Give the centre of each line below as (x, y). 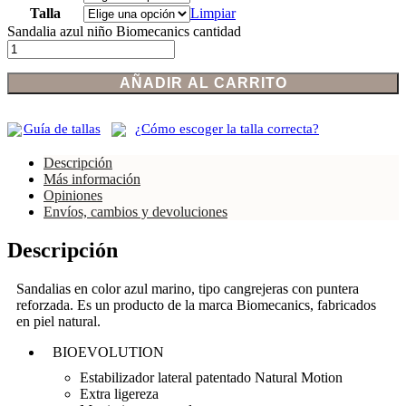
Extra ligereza (119, 393)
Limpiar (213, 14)
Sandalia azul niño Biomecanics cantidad (124, 32)
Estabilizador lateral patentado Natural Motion (211, 377)
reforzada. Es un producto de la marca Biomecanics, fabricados (196, 304)
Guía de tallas (62, 129)
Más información (92, 179)
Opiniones (73, 195)
